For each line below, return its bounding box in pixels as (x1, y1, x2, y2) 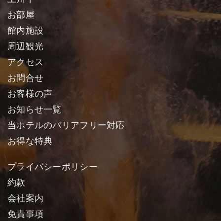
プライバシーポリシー (7, 162, 98, 172)
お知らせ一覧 (7, 105, 62, 114)
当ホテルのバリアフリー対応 (7, 120, 125, 130)
